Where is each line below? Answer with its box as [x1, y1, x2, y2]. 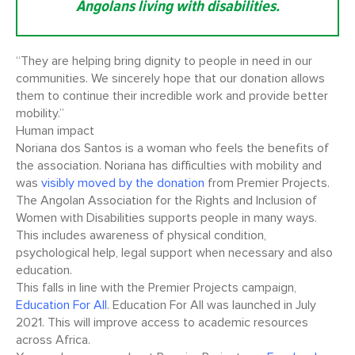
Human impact [16, 123, 94, 139]
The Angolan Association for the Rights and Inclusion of [16, 193, 317, 209]
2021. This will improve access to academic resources [16, 315, 308, 331]
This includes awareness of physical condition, [16, 227, 266, 244]
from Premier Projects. [204, 175, 330, 192]
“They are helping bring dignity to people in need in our [16, 53, 312, 70]
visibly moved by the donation [41, 175, 204, 192]
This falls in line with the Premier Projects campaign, [16, 280, 296, 296]
